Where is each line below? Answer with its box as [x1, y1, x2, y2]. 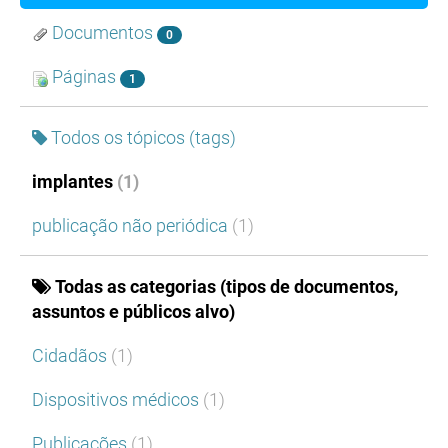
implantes [32, 171, 117, 193]
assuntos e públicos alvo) [32, 301, 235, 323]
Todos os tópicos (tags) [51, 127, 236, 149]
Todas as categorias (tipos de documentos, [55, 276, 398, 298]
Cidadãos [32, 345, 111, 367]
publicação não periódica [32, 215, 232, 237]
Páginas [48, 66, 120, 88]
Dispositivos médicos [32, 389, 203, 411]
